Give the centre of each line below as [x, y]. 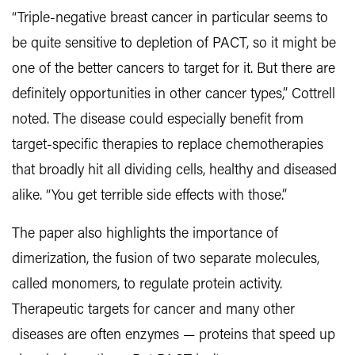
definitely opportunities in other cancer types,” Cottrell [174, 95]
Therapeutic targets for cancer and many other [153, 311]
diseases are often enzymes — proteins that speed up [174, 336]
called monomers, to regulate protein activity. [147, 285]
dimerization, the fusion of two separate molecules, [166, 260]
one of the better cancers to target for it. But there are [174, 70]
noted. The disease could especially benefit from [158, 120]
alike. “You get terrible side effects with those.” [149, 197]
